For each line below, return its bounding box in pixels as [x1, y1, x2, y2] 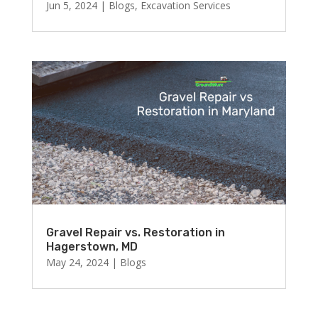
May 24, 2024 [45, 255, 109, 269]
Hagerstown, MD [45, 239, 138, 253]
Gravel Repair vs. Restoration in [45, 225, 225, 239]
